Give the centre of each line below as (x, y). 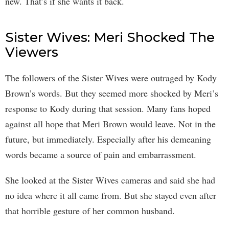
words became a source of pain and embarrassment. (101, 155)
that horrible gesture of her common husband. (90, 211)
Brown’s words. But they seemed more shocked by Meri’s (112, 93)
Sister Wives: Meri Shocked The (110, 38)
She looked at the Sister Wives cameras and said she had (110, 180)
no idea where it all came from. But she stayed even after (111, 196)
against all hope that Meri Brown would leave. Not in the (110, 124)
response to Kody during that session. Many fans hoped (108, 109)
